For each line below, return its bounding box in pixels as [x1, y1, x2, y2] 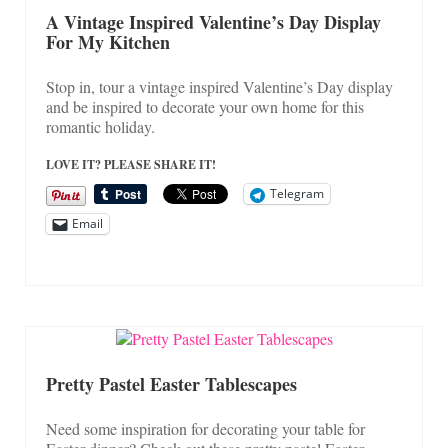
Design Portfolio [172, 112, 276, 134]
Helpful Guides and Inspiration [126, 30, 322, 52]
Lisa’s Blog [188, 71, 260, 93]
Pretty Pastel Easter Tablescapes [46, 371, 297, 398]
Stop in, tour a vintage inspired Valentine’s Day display [46, 75, 393, 97]
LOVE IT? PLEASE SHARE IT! [46, 155, 216, 173]
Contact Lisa [184, 153, 264, 175]
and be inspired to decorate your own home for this [46, 95, 364, 117]
